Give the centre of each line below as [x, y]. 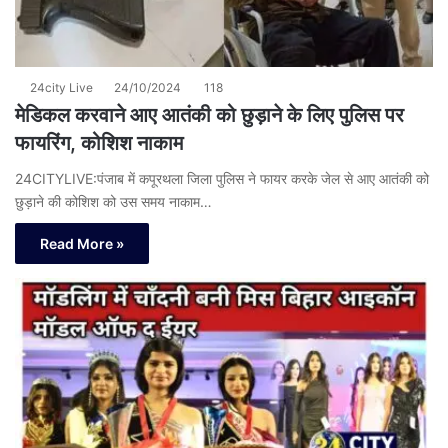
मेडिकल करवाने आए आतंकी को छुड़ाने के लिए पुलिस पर [209, 115]
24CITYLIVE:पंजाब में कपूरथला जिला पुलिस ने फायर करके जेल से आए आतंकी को [222, 179]
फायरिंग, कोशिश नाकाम [99, 143]
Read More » [82, 244]
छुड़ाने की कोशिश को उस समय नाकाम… [113, 202]
